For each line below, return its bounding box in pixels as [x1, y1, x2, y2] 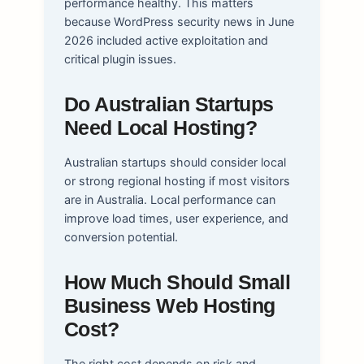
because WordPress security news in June [63, 14, 294, 28]
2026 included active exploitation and [63, 32, 268, 47]
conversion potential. [63, 229, 178, 244]
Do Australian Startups [63, 93, 274, 115]
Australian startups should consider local [63, 154, 286, 169]
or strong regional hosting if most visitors [63, 173, 290, 188]
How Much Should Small [63, 271, 291, 293]
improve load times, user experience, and [63, 210, 288, 225]
